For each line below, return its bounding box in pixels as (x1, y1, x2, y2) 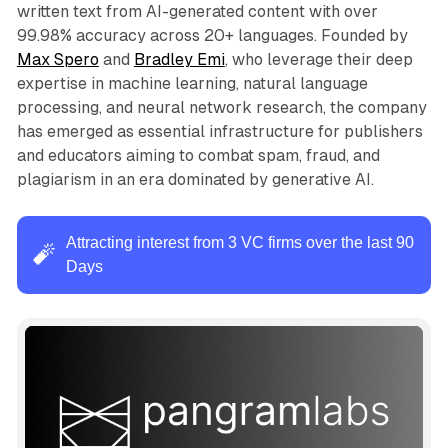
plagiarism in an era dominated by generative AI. (16, 169, 374, 189)
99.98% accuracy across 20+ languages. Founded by (16, 25, 408, 45)
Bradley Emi (133, 49, 225, 69)
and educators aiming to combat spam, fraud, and (16, 145, 380, 165)
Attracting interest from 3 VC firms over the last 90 (65, 233, 414, 251)
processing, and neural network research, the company (16, 97, 427, 117)
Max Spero (16, 49, 99, 69)
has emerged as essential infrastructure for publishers (16, 121, 423, 141)
